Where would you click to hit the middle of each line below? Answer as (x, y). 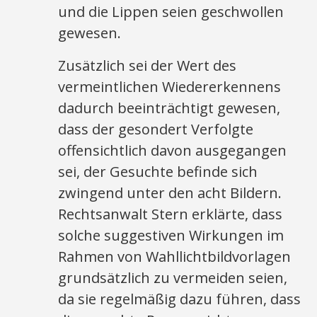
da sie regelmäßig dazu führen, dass (180, 299)
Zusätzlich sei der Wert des (148, 65)
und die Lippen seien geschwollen (171, 12)
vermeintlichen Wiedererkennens (170, 87)
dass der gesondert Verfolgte (156, 129)
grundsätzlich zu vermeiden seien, (173, 278)
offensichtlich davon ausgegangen (173, 150)
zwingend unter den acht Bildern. (170, 193)
